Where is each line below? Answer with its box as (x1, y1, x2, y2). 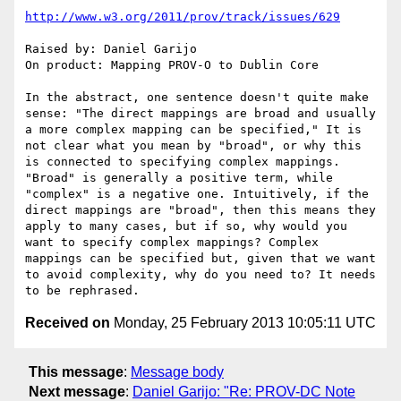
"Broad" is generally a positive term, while (25, 171, 333, 185)
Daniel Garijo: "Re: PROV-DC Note (132, 383, 355, 399)
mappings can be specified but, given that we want (25, 252, 376, 266)
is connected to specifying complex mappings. (25, 155, 340, 169)
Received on (25, 315, 110, 331)
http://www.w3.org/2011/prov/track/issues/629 (25, 10, 340, 24)
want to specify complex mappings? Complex (25, 235, 319, 250)
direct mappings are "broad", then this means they (25, 203, 376, 218)
